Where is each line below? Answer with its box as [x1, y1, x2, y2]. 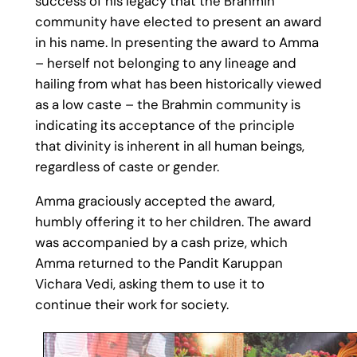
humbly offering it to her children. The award [34, 212, 312, 230]
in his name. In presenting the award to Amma [34, 33, 319, 51]
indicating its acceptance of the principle [34, 116, 295, 134]
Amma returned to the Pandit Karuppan [34, 253, 283, 272]
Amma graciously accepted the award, [34, 191, 275, 210]
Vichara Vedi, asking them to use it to [34, 274, 265, 292]
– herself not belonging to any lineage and [34, 53, 296, 72]
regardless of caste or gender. [34, 157, 219, 175]
